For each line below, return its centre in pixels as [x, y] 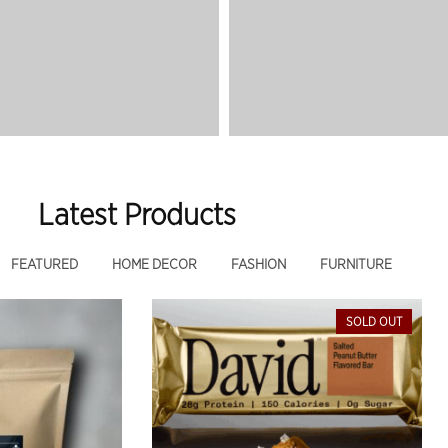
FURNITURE [356, 264]
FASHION [258, 264]
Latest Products [137, 215]
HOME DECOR [154, 264]
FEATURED [44, 264]
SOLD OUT [374, 321]
